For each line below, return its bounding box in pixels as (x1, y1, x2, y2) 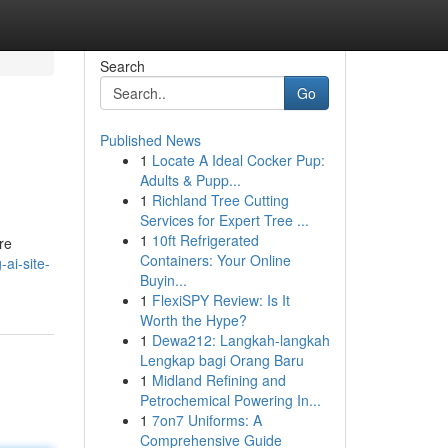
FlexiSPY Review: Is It (151, 290, 290, 310)
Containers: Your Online (139, 250, 291, 270)
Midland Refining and (151, 370, 286, 390)
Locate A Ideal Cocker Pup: (151, 150, 325, 170)
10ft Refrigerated (151, 230, 259, 250)
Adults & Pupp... (139, 170, 241, 190)
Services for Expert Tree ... (139, 210, 309, 230)
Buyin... (139, 270, 187, 290)
